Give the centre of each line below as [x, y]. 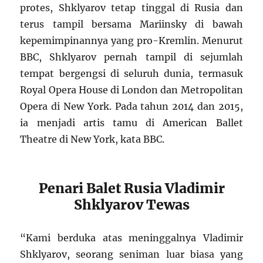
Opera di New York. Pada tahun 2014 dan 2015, [131, 107]
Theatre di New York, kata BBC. [92, 139]
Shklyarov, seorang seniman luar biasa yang [131, 254]
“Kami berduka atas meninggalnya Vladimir [131, 238]
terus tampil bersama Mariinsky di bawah [131, 24]
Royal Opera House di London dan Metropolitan [131, 90]
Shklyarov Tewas [131, 205]
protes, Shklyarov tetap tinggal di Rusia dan [131, 8]
